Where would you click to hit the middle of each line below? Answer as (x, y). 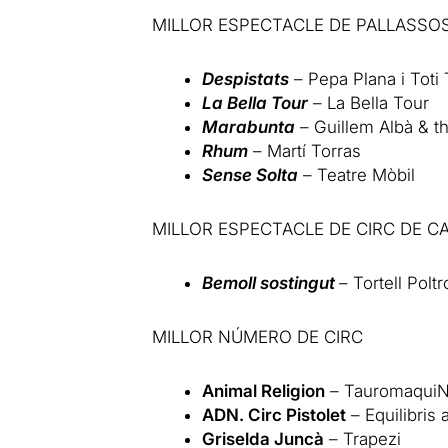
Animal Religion (264, 390)
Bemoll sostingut (269, 282)
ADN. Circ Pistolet (274, 414)
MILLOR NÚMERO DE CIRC (257, 336)
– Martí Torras (305, 150)
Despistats (246, 78)
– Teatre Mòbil (357, 174)
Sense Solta (250, 174)
